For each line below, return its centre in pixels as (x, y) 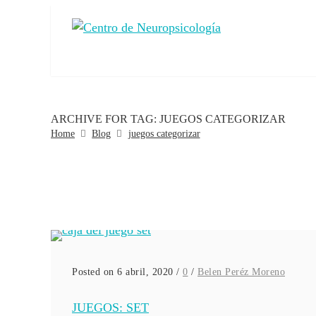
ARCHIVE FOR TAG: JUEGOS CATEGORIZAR (168, 119)
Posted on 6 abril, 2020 (123, 272)
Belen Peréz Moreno (241, 272)
